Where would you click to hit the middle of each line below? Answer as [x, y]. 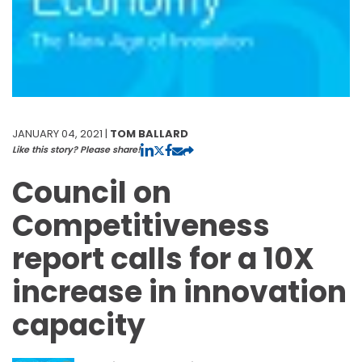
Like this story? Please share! [76, 149]
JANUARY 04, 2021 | [61, 133]
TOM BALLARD [149, 133]
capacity [79, 325]
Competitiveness [141, 225]
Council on [92, 192]
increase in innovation [179, 292]
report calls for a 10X [163, 259]
